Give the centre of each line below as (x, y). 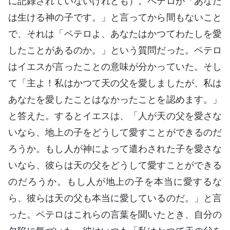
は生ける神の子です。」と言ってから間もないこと (115, 17)
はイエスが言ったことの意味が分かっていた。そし (115, 66)
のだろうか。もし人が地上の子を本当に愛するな (115, 181)
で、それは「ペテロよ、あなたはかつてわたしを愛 (115, 33)
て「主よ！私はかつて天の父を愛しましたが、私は (115, 83)
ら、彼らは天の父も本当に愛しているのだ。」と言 (115, 198)
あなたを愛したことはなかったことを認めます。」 (115, 99)
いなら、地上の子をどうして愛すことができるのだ (115, 132)
